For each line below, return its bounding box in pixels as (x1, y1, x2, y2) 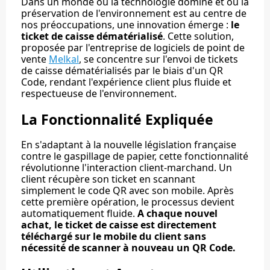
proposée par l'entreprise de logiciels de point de (21, 41, 245, 55)
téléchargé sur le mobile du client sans (21, 230, 206, 243)
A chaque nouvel (137, 207, 218, 221)
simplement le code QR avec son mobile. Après (21, 184, 234, 198)
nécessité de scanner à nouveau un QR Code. (21, 241, 236, 255)
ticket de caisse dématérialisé (21, 30, 163, 43)
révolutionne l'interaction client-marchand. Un (21, 161, 232, 175)
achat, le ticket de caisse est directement (21, 218, 216, 232)
